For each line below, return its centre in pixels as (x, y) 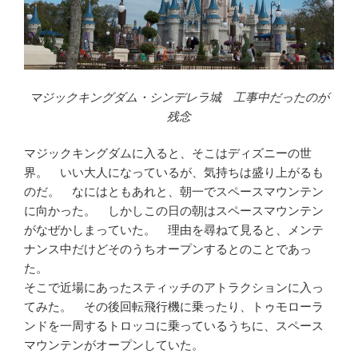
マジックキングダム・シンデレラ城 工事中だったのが (179, 97)
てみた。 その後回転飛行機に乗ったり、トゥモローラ (174, 307)
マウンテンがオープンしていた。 (114, 345)
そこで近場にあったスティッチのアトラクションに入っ (174, 288)
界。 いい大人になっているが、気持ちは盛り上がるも (174, 173)
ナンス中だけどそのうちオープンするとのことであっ (168, 249)
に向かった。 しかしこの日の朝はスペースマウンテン (174, 211)
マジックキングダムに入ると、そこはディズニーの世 (168, 153)
